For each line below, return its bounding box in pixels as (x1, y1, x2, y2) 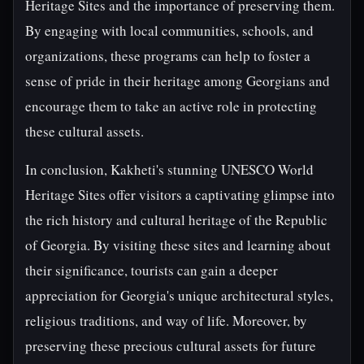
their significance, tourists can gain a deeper (25, 261, 278, 279)
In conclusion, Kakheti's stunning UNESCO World (25, 160, 314, 179)
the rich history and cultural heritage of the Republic (25, 210, 327, 229)
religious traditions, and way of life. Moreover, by (25, 311, 307, 330)
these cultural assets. (25, 122, 144, 141)
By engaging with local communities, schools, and (25, 21, 314, 40)
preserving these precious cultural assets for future (25, 336, 316, 355)
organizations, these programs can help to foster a (25, 46, 310, 65)
